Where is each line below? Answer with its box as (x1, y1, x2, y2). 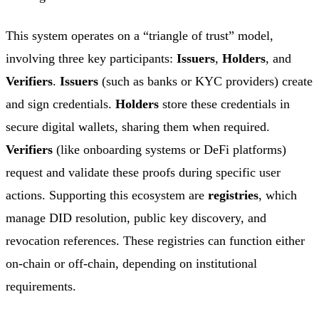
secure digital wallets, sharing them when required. (6, 120, 270, 135)
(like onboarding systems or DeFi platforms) (53, 142, 286, 157)
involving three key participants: (6, 51, 177, 66)
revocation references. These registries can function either (6, 234, 305, 249)
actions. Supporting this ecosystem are (6, 188, 208, 203)
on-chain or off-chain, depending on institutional (6, 256, 257, 271)
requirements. (6, 279, 76, 294)
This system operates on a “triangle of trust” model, (6, 28, 273, 43)
